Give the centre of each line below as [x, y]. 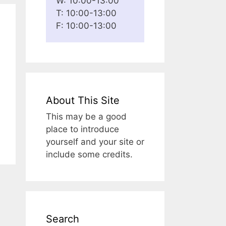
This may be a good [86, 117]
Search [63, 219]
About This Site [83, 100]
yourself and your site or [95, 142]
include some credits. [89, 154]
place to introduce [82, 129]
